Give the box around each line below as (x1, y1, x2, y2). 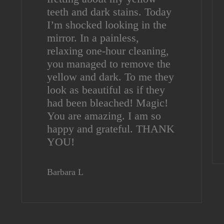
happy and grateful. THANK (47, 122, 175, 135)
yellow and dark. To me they (47, 70, 174, 83)
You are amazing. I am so (47, 109, 161, 122)
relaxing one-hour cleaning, (47, 44, 169, 57)
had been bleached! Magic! (47, 96, 168, 109)
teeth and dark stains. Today (47, 5, 172, 18)
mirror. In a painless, (47, 31, 139, 44)
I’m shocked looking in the (47, 18, 167, 31)
